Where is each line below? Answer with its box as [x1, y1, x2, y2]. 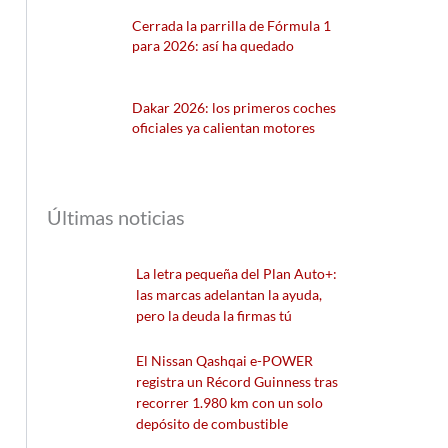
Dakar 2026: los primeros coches [132, 99, 337, 117]
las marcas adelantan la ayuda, [136, 285, 323, 303]
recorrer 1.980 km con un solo [136, 393, 324, 411]
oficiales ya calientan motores [132, 119, 316, 137]
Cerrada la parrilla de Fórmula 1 [132, 16, 332, 34]
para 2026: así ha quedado [132, 36, 295, 54]
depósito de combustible [136, 414, 289, 432]
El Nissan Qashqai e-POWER [136, 351, 314, 369]
